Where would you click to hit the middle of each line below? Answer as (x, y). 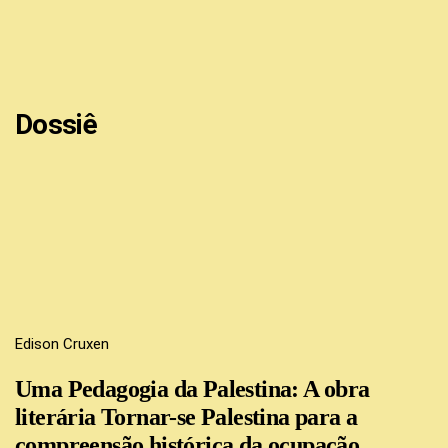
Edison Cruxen (62, 344)
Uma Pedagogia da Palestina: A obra (192, 389)
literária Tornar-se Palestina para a (186, 417)
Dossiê (56, 124)
